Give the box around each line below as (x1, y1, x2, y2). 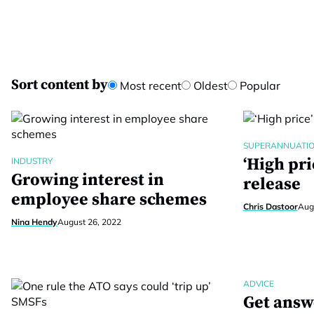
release (243, 174, 301, 195)
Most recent (117, 78, 182, 93)
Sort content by (11, 76, 108, 94)
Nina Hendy (11, 217, 57, 227)
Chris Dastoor (243, 201, 298, 212)
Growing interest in (11, 170, 164, 191)
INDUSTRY (11, 156, 53, 166)
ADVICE (243, 278, 274, 289)
